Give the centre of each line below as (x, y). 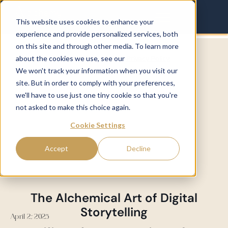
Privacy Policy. (148, 58)
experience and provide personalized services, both (97, 34)
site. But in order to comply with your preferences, (95, 82)
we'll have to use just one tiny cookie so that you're (96, 95)
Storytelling (114, 212)
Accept (57, 149)
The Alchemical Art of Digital (114, 198)
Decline (139, 149)
